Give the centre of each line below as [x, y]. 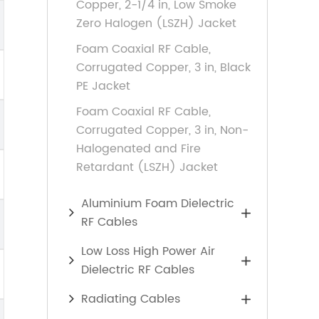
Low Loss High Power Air [148, 251]
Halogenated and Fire [138, 149]
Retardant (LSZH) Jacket [147, 167]
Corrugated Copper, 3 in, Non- [162, 130]
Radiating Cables [131, 299]
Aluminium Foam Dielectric [158, 204]
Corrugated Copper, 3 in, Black [163, 68]
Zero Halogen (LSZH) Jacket [156, 23]
